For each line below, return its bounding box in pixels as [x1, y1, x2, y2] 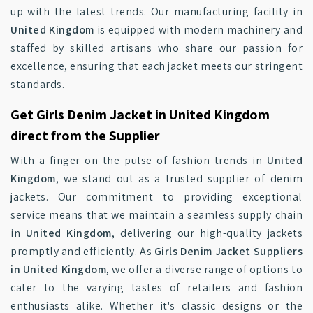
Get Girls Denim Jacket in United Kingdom [10, 105, 270, 124]
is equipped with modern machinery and [94, 22, 303, 37]
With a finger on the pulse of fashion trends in [10, 153, 267, 168]
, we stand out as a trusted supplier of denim [55, 171, 303, 186]
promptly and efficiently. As [10, 244, 154, 259]
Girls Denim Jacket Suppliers [154, 244, 303, 259]
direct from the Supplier [10, 126, 160, 145]
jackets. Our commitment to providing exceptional [10, 189, 303, 204]
